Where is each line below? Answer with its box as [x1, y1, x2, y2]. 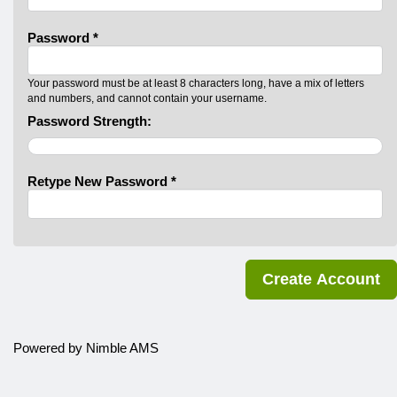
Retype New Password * [27, 175, 176, 189]
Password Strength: [27, 114, 152, 128]
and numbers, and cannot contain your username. [27, 92, 267, 105]
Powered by [13, 341, 86, 355]
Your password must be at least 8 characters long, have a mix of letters [27, 77, 364, 90]
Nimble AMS [86, 341, 159, 355]
